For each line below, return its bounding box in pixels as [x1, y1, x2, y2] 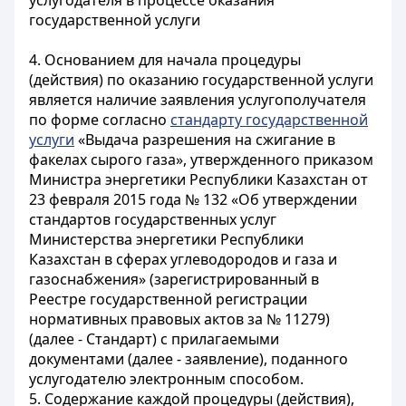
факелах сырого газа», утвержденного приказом [29, 150, 373, 169]
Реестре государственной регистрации [29, 289, 307, 309]
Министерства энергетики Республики [29, 229, 304, 249]
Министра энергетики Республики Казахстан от [29, 169, 368, 189]
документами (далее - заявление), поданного [29, 349, 348, 369]
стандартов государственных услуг [29, 209, 276, 229]
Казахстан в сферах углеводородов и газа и [29, 249, 337, 269]
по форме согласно [29, 110, 170, 130]
